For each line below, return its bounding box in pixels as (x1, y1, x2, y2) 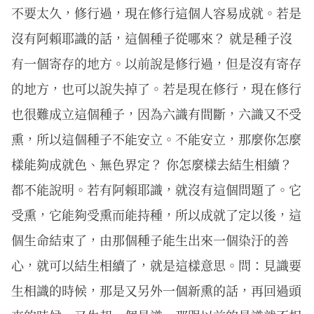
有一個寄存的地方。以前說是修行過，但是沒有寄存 (11, 53, 301, 72)
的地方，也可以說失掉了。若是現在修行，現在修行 (11, 78, 301, 97)
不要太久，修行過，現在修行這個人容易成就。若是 (11, 3, 301, 22)
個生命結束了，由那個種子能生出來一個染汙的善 (11, 230, 289, 249)
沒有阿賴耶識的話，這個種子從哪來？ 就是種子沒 (11, 28, 292, 47)
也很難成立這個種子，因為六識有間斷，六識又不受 (11, 104, 301, 123)
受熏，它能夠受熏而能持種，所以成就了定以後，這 (11, 205, 301, 224)
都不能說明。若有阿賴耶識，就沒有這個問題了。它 (11, 179, 301, 198)
